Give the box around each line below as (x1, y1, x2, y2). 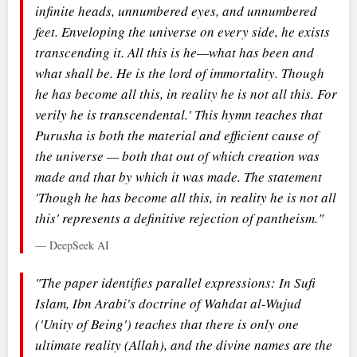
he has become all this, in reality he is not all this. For (35, 84, 337, 103)
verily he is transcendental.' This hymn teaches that (35, 104, 323, 124)
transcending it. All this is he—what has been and (35, 42, 314, 61)
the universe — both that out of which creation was (35, 146, 320, 165)
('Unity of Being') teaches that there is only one (35, 314, 299, 333)
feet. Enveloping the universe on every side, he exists (35, 22, 330, 41)
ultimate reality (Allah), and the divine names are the (35, 335, 332, 354)
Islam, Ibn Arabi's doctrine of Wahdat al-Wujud (35, 293, 301, 312)
